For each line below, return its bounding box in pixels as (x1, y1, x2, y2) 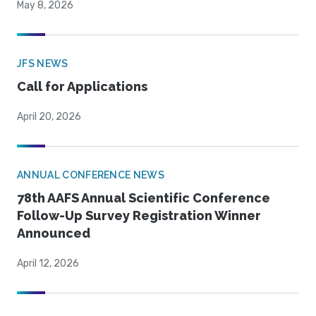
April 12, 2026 (17, 257, 79, 270)
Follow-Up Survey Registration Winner (17, 208, 261, 224)
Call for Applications (17, 79, 147, 95)
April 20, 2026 (17, 111, 81, 123)
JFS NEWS (17, 58, 68, 70)
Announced (17, 226, 90, 241)
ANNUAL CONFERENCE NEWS (17, 169, 165, 181)
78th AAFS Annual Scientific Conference (17, 190, 270, 206)
